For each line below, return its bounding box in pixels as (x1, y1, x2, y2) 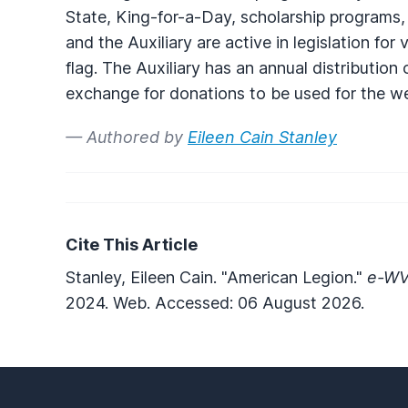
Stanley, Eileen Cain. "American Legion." (66, 267, 367, 287)
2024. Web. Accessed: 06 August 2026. (66, 292, 364, 312)
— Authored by (66, 127, 188, 147)
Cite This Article (66, 234, 198, 254)
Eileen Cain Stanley (188, 127, 337, 147)
